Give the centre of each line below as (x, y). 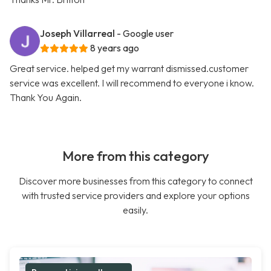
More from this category (135, 156)
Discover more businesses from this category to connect (135, 181)
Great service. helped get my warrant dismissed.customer (129, 69)
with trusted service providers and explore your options (135, 196)
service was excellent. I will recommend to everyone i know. (132, 83)
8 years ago (115, 48)
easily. (135, 210)
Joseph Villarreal (77, 34)
